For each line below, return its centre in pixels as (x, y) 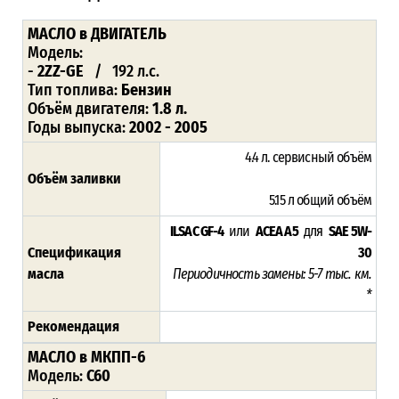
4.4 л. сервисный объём (308, 158)
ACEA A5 (277, 232)
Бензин (147, 90)
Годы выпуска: (78, 128)
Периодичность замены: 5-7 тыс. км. (272, 274)
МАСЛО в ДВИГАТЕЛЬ (97, 34)
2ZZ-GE (61, 72)
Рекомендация (73, 327)
